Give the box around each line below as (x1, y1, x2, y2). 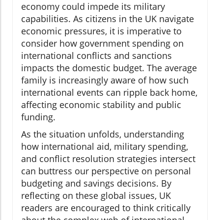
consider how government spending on (21, 37, 184, 50)
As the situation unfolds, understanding (21, 128, 184, 140)
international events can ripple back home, (21, 86, 197, 99)
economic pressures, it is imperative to (21, 25, 182, 37)
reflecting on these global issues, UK (21, 190, 171, 202)
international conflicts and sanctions (21, 50, 172, 62)
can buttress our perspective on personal (21, 165, 191, 177)
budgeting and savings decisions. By (21, 177, 171, 190)
